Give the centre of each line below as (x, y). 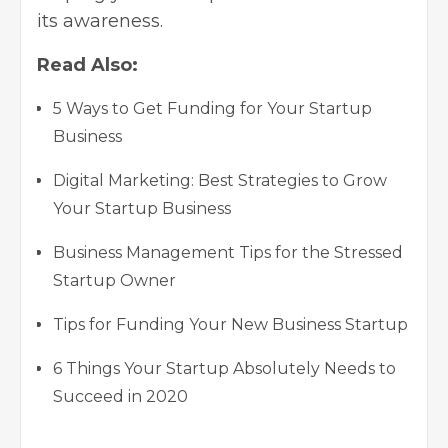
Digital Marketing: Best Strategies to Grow (220, 180)
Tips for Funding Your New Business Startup (230, 324)
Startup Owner (114, 280)
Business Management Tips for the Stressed (228, 252)
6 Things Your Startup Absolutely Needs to (224, 368)
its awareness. (100, 20)
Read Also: (87, 64)
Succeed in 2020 (120, 396)
